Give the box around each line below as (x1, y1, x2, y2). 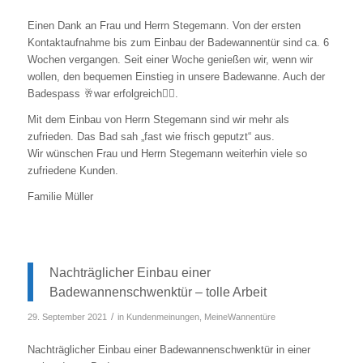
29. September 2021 (27, 311, 107, 322)
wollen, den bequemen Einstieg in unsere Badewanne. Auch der (27, 70, 325, 83)
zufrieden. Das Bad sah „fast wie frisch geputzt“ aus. (27, 130, 275, 143)
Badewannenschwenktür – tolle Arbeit (49, 284, 267, 299)
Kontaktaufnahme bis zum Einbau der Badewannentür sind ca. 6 (27, 36, 329, 49)
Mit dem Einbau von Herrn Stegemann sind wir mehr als (27, 113, 289, 126)
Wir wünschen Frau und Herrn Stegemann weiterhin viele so (27, 147, 307, 160)
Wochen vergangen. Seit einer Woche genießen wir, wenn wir (27, 53, 313, 66)
